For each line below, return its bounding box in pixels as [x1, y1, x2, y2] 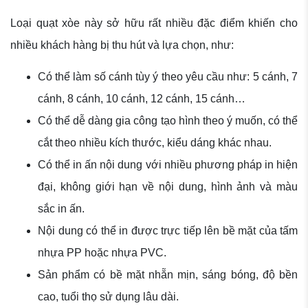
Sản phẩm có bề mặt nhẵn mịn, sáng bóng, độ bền [38, 269, 298, 281]
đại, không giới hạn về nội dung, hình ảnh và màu [38, 181, 298, 193]
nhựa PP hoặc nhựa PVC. [38, 247, 166, 259]
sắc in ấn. [38, 203, 85, 215]
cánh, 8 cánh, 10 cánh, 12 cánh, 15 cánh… [38, 93, 245, 105]
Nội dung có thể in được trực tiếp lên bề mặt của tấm [38, 225, 298, 237]
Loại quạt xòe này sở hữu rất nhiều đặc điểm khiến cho [10, 17, 298, 30]
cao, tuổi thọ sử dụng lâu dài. [38, 291, 179, 303]
